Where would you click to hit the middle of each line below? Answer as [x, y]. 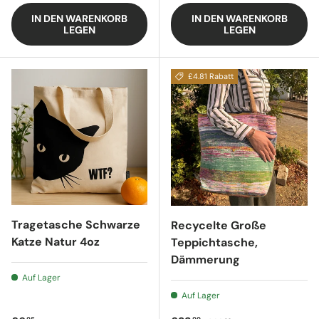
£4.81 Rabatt [210, 77]
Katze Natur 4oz [56, 242]
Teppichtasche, [214, 243]
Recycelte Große [219, 226]
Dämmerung [205, 260]
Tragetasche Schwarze [76, 225]
